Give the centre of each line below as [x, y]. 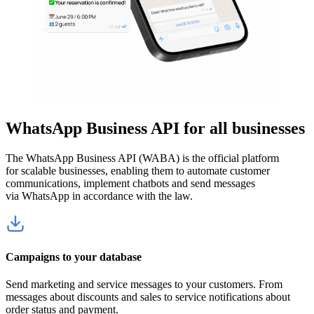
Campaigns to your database [74, 257]
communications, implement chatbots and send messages [130, 183]
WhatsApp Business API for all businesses [155, 128]
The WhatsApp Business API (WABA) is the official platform [142, 158]
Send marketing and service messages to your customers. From [144, 285]
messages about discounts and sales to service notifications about [148, 297]
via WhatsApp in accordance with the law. [99, 196]
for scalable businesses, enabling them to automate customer [138, 170]
